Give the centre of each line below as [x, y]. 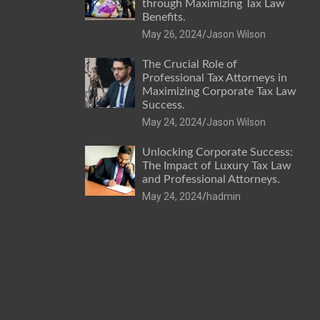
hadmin [223, 196]
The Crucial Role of [189, 64]
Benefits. [164, 17]
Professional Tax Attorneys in [214, 77]
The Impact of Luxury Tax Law [216, 165]
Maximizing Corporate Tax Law [219, 91]
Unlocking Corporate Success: [217, 152]
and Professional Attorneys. [211, 179]
